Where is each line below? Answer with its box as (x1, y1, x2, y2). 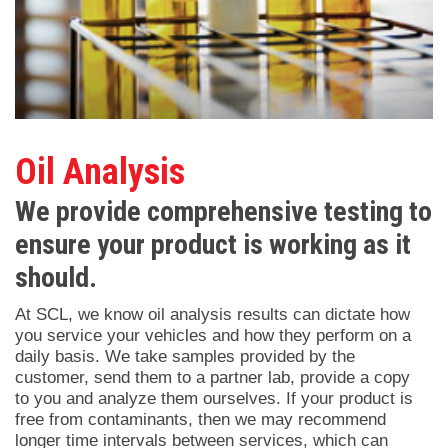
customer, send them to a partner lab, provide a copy (15, 368, 410, 388)
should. (15, 261, 97, 295)
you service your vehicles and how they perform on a (15, 326, 411, 346)
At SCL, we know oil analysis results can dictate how (15, 305, 410, 325)
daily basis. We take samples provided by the (15, 347, 355, 367)
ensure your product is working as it (15, 228, 411, 262)
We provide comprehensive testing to (15, 195, 432, 229)
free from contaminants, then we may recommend (15, 410, 386, 430)
